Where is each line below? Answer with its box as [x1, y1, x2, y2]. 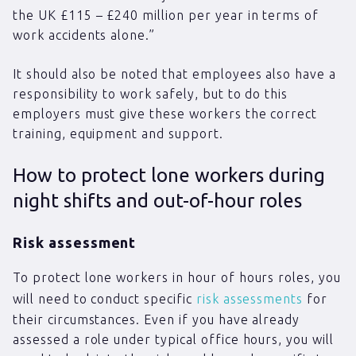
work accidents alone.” [13, 28, 156, 43]
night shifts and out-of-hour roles [13, 190, 302, 212]
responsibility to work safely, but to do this [13, 87, 288, 102]
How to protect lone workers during [13, 164, 325, 187]
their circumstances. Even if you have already [13, 312, 300, 327]
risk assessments [195, 292, 304, 307]
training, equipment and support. [13, 126, 223, 141]
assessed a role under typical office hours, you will [13, 332, 334, 347]
